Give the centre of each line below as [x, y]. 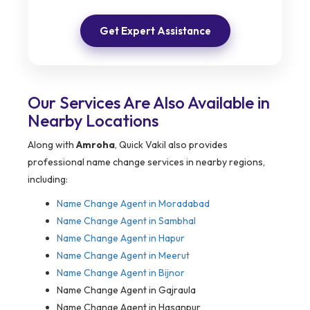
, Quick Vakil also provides [171, 145]
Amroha [95, 145]
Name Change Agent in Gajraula [126, 290]
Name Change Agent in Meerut [123, 256]
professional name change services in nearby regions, [146, 162]
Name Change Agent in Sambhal [126, 221]
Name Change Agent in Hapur [121, 238]
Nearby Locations [93, 121]
